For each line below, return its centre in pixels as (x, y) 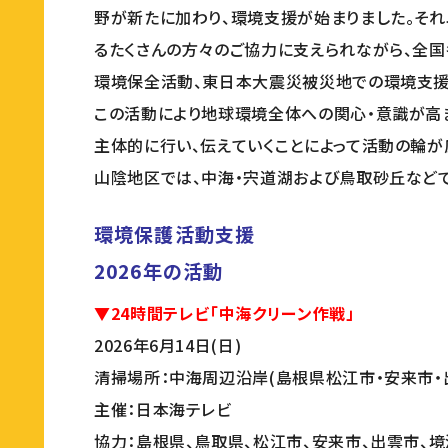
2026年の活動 (159, 270)
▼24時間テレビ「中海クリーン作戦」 (224, 313)
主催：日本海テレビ (163, 409)
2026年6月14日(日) (168, 345)
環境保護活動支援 (175, 233)
